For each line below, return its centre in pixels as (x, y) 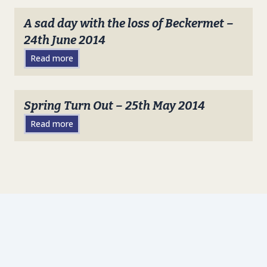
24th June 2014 (65, 40)
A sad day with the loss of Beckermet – (129, 24)
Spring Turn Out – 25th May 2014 (114, 106)
